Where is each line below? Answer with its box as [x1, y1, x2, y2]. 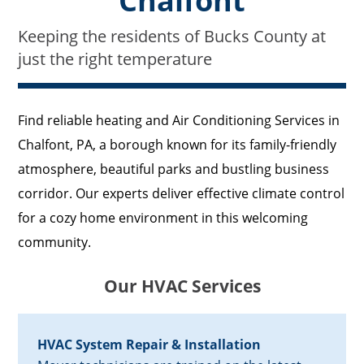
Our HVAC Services [103, 275, 261, 298]
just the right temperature [18, 48, 213, 71]
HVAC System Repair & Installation [37, 336, 262, 354]
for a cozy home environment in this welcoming [18, 209, 309, 227]
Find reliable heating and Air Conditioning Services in [18, 111, 340, 130]
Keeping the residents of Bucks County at [18, 25, 327, 48]
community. [18, 233, 92, 252]
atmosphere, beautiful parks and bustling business [18, 160, 330, 179]
